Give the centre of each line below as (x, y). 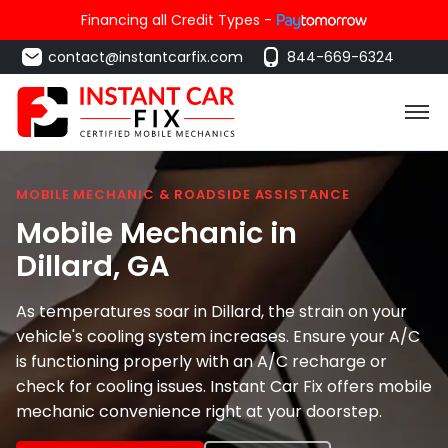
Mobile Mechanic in (156, 232)
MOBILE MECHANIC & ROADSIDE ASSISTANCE (183, 194)
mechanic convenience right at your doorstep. (199, 411)
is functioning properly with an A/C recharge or (201, 361)
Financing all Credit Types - (176, 20)
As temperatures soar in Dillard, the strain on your (211, 311)
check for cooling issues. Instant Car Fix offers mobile (224, 386)
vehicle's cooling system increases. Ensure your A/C (218, 336)
